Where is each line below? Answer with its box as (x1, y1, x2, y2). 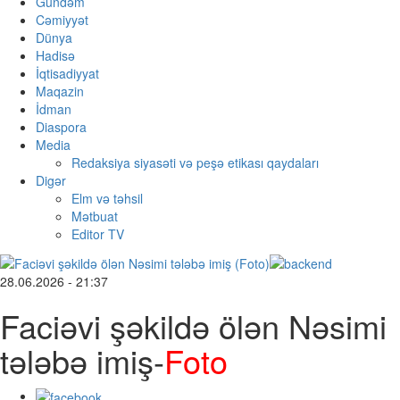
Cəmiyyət (36, 11, 88, 29)
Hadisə (36, 46, 75, 65)
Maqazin (36, 82, 84, 101)
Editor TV (71, 225, 124, 244)
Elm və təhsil (71, 189, 143, 208)
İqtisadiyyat (36, 64, 99, 83)
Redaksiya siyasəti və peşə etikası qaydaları (71, 154, 319, 172)
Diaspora (36, 118, 87, 137)
